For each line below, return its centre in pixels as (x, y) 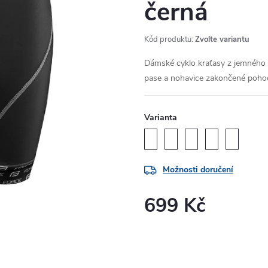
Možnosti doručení (198, 170)
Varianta (161, 118)
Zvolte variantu (222, 39)
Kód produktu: (169, 39)
